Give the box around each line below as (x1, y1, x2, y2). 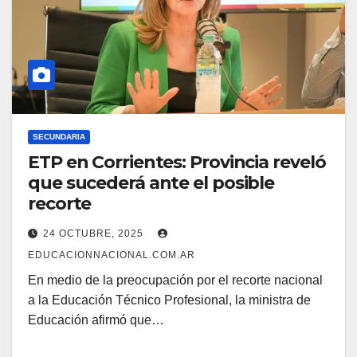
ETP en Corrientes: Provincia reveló (28, 151, 326, 174)
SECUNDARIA (33, 132, 85, 142)
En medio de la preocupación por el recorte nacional (28, 273, 323, 288)
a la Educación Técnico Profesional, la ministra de (28, 293, 311, 308)
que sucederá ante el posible (28, 172, 275, 194)
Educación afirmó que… (28, 313, 164, 328)
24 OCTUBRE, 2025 (43, 228, 147, 240)
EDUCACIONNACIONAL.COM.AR (28, 249, 195, 261)
